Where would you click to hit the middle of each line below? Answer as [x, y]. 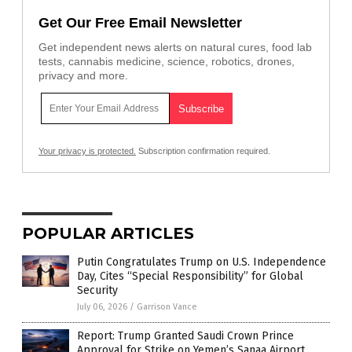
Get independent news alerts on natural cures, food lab [175, 47]
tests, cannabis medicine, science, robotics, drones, [167, 61]
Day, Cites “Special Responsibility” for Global [190, 276]
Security [97, 290]
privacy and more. [83, 75]
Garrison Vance [167, 307]
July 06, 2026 [102, 307]
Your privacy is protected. [87, 151]
